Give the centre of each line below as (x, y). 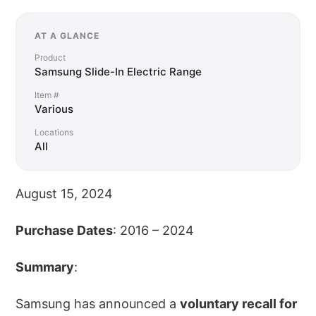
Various (54, 109)
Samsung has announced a (98, 304)
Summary (45, 267)
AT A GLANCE (67, 36)
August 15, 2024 (64, 194)
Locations (54, 133)
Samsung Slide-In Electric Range (118, 72)
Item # (47, 95)
